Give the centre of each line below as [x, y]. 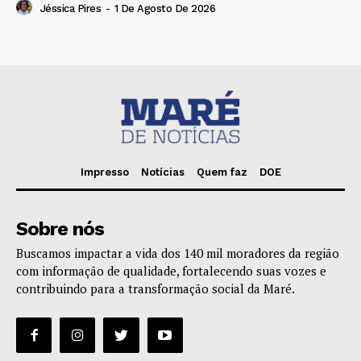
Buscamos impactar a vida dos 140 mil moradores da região [178, 253]
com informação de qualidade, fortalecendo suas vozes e [171, 270]
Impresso [104, 172]
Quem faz [222, 172]
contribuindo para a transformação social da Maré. [156, 288]
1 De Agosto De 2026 [164, 8]
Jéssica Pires [70, 8]
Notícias [162, 172]
